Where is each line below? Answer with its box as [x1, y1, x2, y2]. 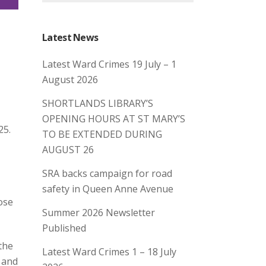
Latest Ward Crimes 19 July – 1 [42, 58, 176, 71]
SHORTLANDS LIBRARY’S [42, 97, 153, 110]
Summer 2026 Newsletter [42, 206, 155, 219]
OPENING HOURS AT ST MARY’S [42, 112, 185, 125]
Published [42, 221, 86, 235]
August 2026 [42, 73, 98, 86]
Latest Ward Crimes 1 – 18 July [42, 245, 176, 258]
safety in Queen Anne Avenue [42, 182, 173, 195]
